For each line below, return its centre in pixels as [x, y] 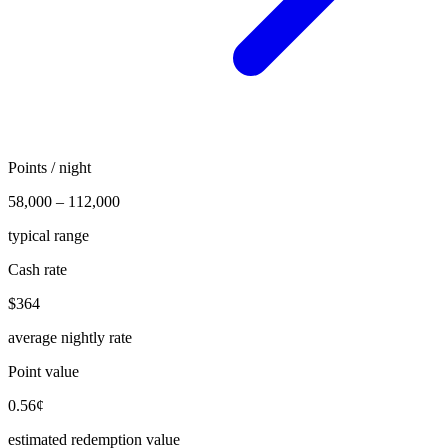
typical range [48, 236]
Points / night [49, 168]
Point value [43, 372]
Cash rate [37, 270]
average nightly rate [70, 338]
